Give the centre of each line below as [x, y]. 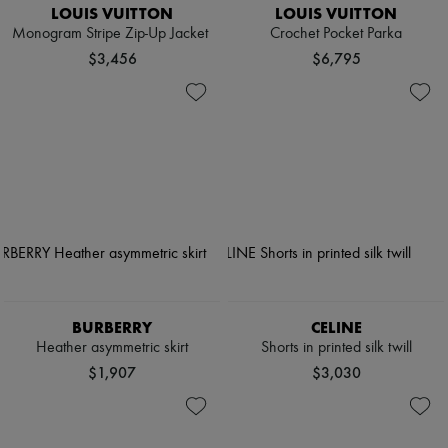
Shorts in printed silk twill [336, 347]
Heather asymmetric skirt [112, 347]
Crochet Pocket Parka [336, 33]
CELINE [336, 327]
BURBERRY [112, 327]
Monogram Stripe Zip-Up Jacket [112, 33]
